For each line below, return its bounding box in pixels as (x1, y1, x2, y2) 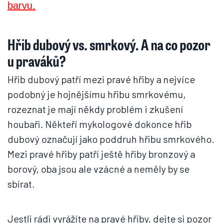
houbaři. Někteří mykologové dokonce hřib (7, 118, 192, 130)
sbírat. (7, 178, 35, 190)
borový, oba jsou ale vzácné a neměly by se (7, 163, 190, 175)
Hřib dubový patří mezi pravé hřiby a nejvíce (7, 73, 195, 85)
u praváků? (7, 51, 66, 71)
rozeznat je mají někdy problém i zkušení (7, 103, 183, 115)
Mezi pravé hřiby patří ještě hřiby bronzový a (7, 148, 195, 160)
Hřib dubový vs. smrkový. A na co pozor (7, 34, 211, 54)
